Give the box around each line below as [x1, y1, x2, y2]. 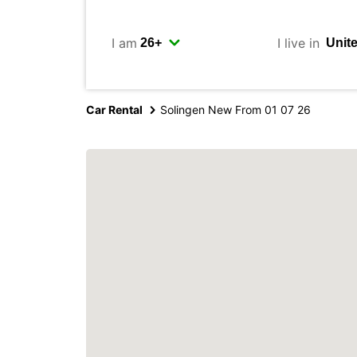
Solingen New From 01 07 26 [160, 103, 311, 116]
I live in [277, 34, 320, 51]
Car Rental [86, 103, 143, 116]
